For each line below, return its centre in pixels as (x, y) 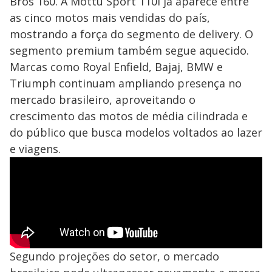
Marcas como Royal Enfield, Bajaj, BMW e (116, 66)
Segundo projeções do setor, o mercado (114, 256)
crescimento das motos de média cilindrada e (129, 116)
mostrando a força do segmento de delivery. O (131, 34)
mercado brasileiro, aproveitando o (103, 99)
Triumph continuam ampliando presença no (126, 83)
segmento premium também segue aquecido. (129, 50)
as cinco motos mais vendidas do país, (110, 17)
